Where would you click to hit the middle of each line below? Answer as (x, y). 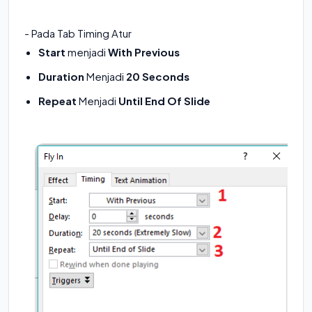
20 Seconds (158, 76)
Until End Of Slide (165, 100)
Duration (62, 76)
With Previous (144, 52)
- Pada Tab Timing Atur (78, 33)
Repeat (58, 100)
